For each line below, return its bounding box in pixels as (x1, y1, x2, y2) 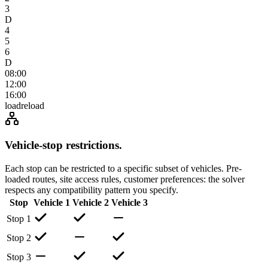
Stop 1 (7, 214, 31, 224)
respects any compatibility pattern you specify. (5, 185, 178, 196)
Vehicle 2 (72, 197, 109, 208)
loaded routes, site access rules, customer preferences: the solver (5, 174, 245, 185)
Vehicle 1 (33, 197, 70, 208)
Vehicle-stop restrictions (5, 139, 119, 152)
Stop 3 (7, 252, 31, 263)
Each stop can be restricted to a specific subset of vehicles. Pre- (5, 163, 242, 174)
